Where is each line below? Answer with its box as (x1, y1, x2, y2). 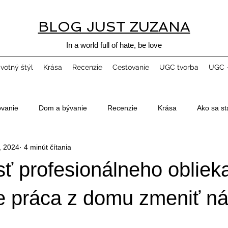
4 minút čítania (22, 142, 71, 151)
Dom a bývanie (39, 103, 87, 112)
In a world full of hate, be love (66, 41, 162, 49)
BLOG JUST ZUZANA (38, 18, 190, 35)
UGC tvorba (159, 63, 198, 71)
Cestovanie (112, 63, 149, 71)
